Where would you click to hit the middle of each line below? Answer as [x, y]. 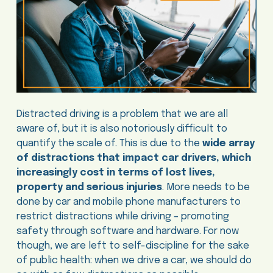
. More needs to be [206, 188]
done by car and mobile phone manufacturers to [128, 202]
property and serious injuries [89, 188]
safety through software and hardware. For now [127, 232]
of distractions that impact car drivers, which [133, 158]
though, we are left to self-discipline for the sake [133, 246]
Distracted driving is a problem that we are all [122, 115]
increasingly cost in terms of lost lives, [115, 173]
